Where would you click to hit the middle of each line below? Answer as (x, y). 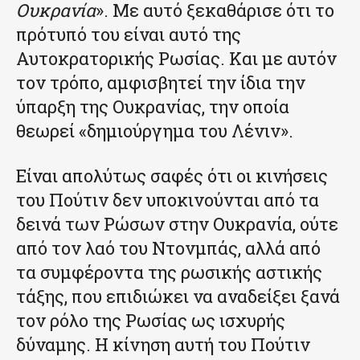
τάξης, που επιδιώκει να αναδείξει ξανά (178, 296)
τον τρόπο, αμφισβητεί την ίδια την (161, 82)
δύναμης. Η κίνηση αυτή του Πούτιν (163, 344)
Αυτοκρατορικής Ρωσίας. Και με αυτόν (176, 58)
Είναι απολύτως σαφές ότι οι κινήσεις (172, 175)
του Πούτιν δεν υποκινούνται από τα (168, 199)
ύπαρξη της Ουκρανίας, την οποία (153, 106)
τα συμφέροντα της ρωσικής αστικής (169, 272)
